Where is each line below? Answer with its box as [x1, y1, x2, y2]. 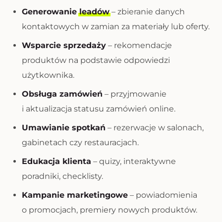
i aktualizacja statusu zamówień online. [22, 104, 175, 113]
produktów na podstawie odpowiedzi [22, 55, 170, 65]
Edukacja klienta [22, 157, 91, 166]
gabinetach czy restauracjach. [22, 138, 139, 147]
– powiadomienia [128, 190, 197, 200]
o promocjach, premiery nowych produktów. [22, 205, 197, 215]
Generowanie [22, 7, 79, 16]
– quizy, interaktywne [91, 157, 176, 166]
